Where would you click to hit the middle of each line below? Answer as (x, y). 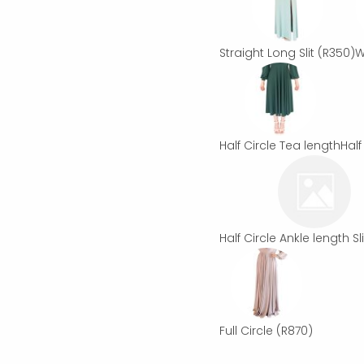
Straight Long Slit (267, 52)
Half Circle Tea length (280, 145)
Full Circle (247, 330)
